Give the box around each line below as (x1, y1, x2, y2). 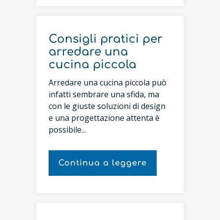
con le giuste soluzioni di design (49, 101, 165, 111)
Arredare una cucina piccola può (49, 77, 166, 88)
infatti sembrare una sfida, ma (49, 89, 159, 100)
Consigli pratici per (49, 32, 163, 45)
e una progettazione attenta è (49, 112, 160, 123)
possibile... (49, 124, 86, 135)
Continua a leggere (58, 159, 147, 167)
